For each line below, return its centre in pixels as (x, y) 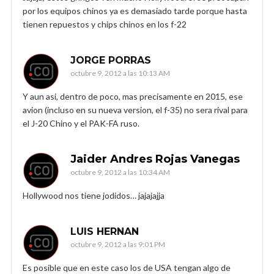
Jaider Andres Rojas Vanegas (155, 159)
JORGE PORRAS (111, 60)
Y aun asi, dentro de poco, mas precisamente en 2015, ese (133, 96)
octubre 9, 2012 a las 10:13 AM (120, 73)
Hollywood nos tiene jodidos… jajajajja (94, 195)
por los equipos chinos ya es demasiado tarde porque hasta (135, 10)
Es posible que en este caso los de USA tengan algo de (127, 267)
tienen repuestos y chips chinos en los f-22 (105, 24)
